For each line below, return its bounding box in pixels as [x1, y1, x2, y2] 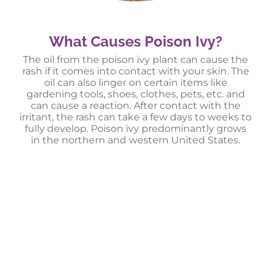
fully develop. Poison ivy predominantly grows [25, 123, 246, 135]
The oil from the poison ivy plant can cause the [23, 54, 248, 66]
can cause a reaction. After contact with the [30, 100, 241, 112]
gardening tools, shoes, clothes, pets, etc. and [26, 88, 245, 100]
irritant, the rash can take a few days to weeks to [19, 111, 252, 123]
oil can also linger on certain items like [44, 77, 227, 89]
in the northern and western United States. [31, 134, 240, 146]
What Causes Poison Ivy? [48, 33, 223, 51]
